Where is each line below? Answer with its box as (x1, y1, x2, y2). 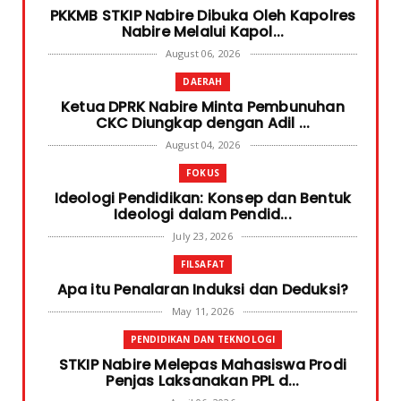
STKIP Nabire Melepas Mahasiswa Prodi (58, 354, 347, 376)
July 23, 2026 (173, 229, 233, 243)
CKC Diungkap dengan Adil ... (95, 113, 311, 134)
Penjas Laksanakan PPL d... (106, 371, 300, 392)
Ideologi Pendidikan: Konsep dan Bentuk (54, 188, 352, 209)
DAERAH (183, 75, 223, 89)
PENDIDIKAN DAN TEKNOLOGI (130, 333, 276, 346)
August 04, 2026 (165, 138, 241, 152)
